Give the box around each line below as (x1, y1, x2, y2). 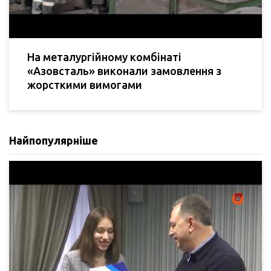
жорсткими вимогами (27, 78, 142, 91)
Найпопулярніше (9, 134, 98, 146)
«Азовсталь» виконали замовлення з (27, 64, 221, 77)
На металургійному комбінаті (27, 50, 181, 63)
